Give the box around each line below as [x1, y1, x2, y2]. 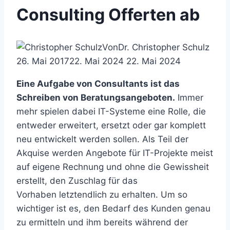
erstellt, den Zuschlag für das [16, 176, 138, 186]
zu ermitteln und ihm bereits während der [16, 217, 188, 228]
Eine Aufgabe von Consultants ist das [16, 79, 180, 89]
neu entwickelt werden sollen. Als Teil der [16, 134, 188, 145]
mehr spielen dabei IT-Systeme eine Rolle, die [16, 106, 206, 117]
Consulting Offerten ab [16, 4, 200, 25]
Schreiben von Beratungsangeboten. [16, 92, 175, 103]
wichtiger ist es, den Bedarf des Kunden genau [16, 203, 210, 214]
